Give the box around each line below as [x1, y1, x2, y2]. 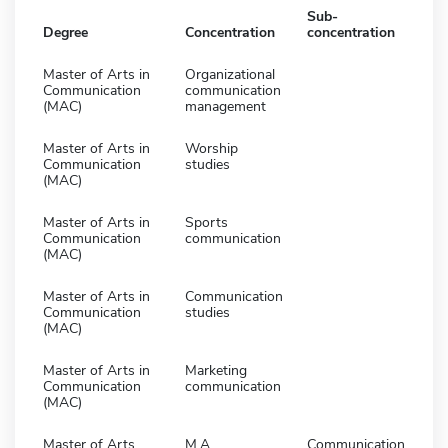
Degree [43, 22, 88, 42]
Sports [185, 212, 228, 232]
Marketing [185, 360, 247, 380]
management [185, 96, 266, 116]
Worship [185, 138, 238, 158]
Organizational [185, 64, 275, 84]
